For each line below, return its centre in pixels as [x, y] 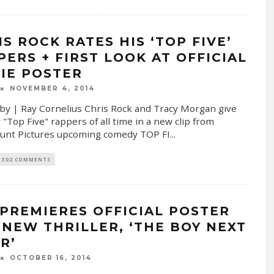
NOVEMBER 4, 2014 [52, 89]
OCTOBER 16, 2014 [50, 258]
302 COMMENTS [26, 160]
